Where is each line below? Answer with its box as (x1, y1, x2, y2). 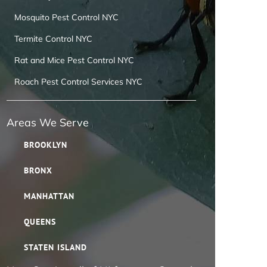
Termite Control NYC (14, 33, 92, 45)
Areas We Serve (7, 116, 89, 130)
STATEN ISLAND (24, 242, 88, 253)
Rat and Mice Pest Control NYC (14, 55, 134, 66)
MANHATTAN (24, 191, 75, 202)
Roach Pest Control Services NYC (14, 76, 142, 88)
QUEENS (24, 216, 57, 228)
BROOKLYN (24, 139, 68, 151)
